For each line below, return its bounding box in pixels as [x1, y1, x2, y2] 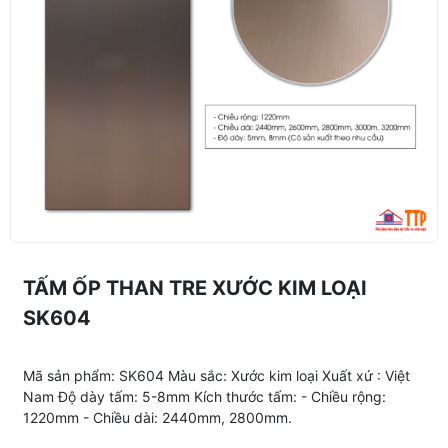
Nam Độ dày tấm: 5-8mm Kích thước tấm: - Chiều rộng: [22, 387, 386, 405]
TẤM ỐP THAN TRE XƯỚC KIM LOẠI [22, 275, 367, 300]
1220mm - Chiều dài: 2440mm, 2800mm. [22, 408, 292, 426]
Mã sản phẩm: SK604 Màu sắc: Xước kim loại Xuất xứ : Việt [22, 366, 410, 384]
